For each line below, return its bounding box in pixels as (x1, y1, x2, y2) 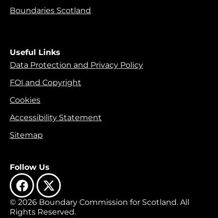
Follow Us (10, 163, 50, 172)
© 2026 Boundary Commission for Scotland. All (10, 198, 189, 207)
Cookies (10, 95, 40, 105)
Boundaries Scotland (10, 6, 91, 15)
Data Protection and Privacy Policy (10, 60, 143, 70)
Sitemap (10, 130, 43, 140)
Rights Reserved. (10, 207, 76, 217)
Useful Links (10, 48, 60, 57)
